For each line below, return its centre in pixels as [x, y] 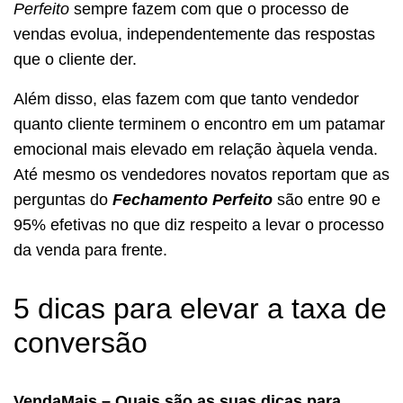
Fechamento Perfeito [193, 199]
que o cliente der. [77, 59]
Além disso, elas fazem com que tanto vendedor [186, 99]
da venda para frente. [90, 250]
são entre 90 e [327, 199]
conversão [81, 342]
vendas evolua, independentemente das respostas [194, 34]
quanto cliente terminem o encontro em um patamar [199, 124]
